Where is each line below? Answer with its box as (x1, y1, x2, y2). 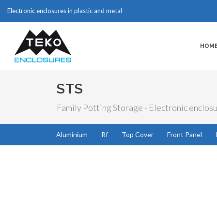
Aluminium (56, 130, 88, 139)
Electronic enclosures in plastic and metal (7, 7, 122, 15)
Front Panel (167, 130, 202, 139)
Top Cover (122, 130, 154, 139)
